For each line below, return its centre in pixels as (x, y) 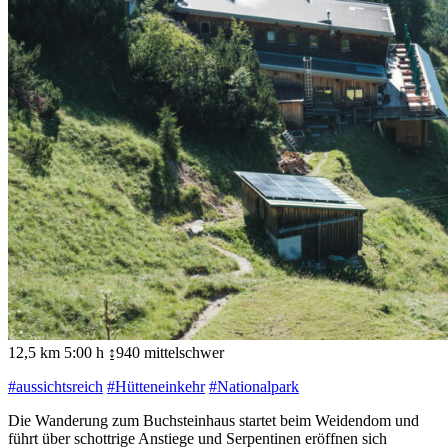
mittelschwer (184, 352)
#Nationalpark (254, 386)
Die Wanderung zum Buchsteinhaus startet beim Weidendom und (213, 420)
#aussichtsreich (55, 386)
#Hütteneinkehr (156, 386)
